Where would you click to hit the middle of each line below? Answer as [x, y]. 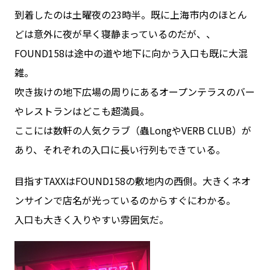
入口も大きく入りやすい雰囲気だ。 [91, 219]
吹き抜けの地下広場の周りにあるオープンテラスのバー [134, 92]
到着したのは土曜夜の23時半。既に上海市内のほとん [130, 14]
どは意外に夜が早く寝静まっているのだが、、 [115, 34]
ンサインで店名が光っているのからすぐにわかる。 [125, 200]
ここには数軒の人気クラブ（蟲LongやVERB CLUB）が [133, 130]
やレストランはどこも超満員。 [82, 111]
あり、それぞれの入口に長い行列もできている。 [120, 149]
